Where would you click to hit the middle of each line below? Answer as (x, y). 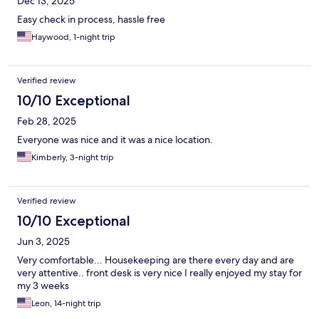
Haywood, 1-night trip (73, 37)
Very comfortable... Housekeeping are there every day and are (156, 260)
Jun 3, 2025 (43, 242)
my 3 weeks (43, 286)
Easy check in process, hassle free (91, 20)
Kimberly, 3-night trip (73, 158)
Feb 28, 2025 (47, 121)
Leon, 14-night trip (66, 304)
